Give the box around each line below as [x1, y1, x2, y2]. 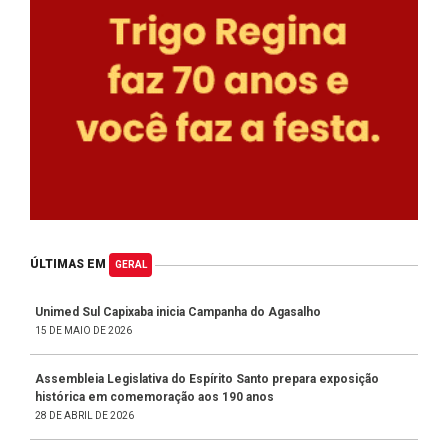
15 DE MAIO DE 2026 [35, 324, 132, 336]
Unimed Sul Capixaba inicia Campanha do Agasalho [35, 304, 321, 319]
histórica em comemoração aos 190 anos [35, 389, 274, 404]
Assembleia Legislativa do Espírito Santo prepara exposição [35, 371, 379, 386]
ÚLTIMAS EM [30, 257, 109, 272]
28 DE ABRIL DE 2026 [35, 409, 134, 421]
